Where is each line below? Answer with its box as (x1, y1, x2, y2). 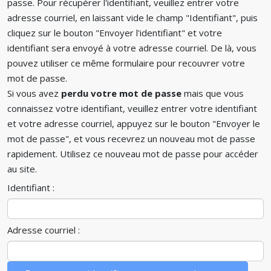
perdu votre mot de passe (61, 87, 184, 99)
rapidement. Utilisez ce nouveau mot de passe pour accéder (7, 148, 258, 160)
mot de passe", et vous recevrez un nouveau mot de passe (7, 132, 255, 145)
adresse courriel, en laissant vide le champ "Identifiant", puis (7, 11, 258, 24)
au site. (7, 163, 37, 175)
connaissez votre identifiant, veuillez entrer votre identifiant (7, 102, 257, 114)
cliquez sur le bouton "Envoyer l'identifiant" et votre (7, 27, 222, 39)
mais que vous (184, 87, 244, 99)
